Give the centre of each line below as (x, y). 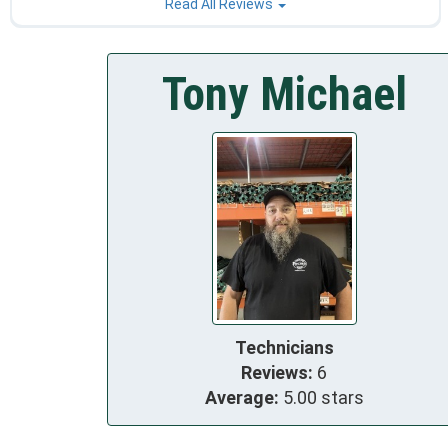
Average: (241, 397)
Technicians (284, 347)
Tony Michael (284, 94)
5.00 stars (321, 397)
